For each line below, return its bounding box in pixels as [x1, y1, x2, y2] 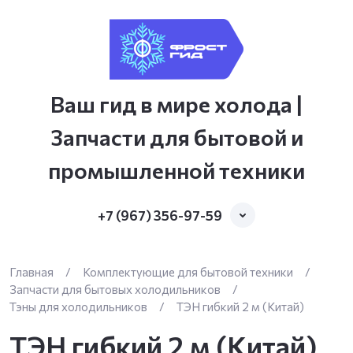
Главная [9, 265, 54, 279]
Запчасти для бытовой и [50, 124, 303, 150]
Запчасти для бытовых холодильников [9, 282, 221, 296]
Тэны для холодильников [9, 299, 147, 314]
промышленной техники [48, 157, 305, 184]
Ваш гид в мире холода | [50, 91, 303, 117]
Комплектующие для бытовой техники [83, 265, 293, 279]
